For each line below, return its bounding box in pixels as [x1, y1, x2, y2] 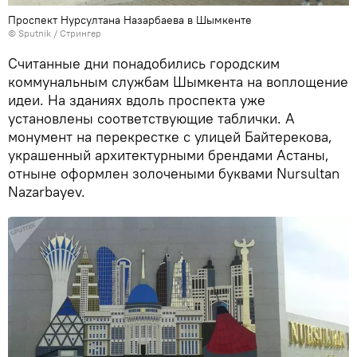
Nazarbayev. [8, 182, 85, 202]
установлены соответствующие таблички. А [8, 109, 295, 128]
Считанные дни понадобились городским [8, 54, 280, 73]
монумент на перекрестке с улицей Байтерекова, [8, 127, 332, 147]
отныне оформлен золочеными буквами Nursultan [8, 164, 339, 183]
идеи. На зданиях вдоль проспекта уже [8, 91, 265, 110]
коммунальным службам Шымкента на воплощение [8, 73, 348, 92]
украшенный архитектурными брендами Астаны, [8, 146, 329, 165]
